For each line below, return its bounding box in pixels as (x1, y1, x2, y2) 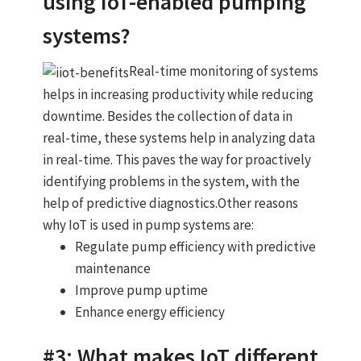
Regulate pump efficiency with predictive (74, 237, 316, 255)
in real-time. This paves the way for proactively (42, 150, 311, 168)
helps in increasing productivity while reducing (42, 85, 313, 103)
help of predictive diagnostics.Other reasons (42, 193, 298, 212)
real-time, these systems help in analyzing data (42, 128, 315, 147)
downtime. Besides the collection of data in (42, 106, 293, 125)
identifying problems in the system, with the (42, 172, 300, 190)
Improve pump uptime (74, 280, 208, 299)
